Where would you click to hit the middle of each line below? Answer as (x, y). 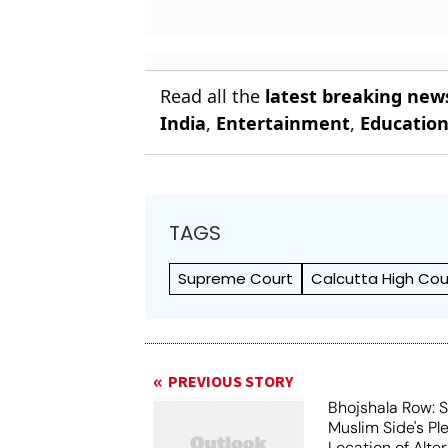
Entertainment (283, 123)
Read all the (213, 96)
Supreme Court (236, 278)
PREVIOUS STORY (231, 382)
